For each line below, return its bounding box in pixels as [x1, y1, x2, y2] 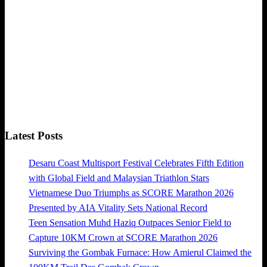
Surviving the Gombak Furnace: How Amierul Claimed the [29, 247, 252, 257]
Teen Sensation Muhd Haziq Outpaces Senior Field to [29, 217, 231, 228]
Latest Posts [5, 129, 63, 142]
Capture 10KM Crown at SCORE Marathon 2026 [29, 232, 218, 243]
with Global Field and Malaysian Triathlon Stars [29, 172, 209, 183]
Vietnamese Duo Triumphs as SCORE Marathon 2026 [29, 187, 234, 198]
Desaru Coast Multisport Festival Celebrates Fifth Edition [29, 157, 244, 168]
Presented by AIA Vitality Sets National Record [29, 202, 207, 213]
